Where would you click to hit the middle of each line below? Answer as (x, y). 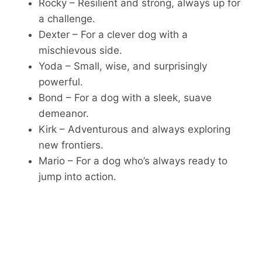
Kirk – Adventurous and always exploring (135, 130)
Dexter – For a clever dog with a (113, 35)
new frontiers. (71, 145)
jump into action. (77, 177)
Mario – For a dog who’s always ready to (133, 161)
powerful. (61, 82)
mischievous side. (80, 51)
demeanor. (64, 114)
